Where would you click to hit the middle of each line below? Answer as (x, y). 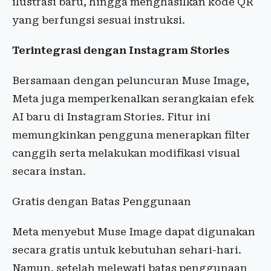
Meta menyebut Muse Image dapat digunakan (134, 232)
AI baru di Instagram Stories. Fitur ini (111, 117)
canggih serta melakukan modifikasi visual (126, 153)
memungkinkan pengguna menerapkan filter (131, 135)
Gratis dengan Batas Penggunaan (102, 201)
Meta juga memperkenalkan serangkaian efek (133, 99)
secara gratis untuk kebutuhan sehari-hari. (127, 250)
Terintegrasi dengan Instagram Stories (121, 50)
